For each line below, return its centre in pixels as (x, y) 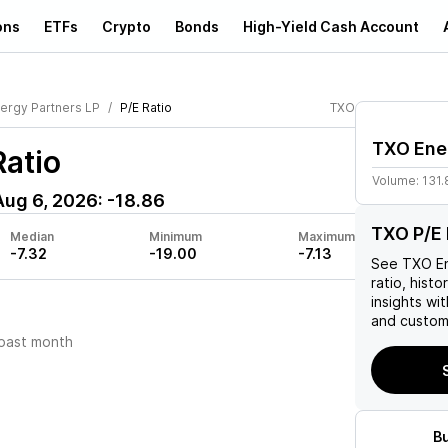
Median (31, 236)
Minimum (176, 236)
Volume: (397, 180)
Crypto (126, 26)
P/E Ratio (146, 107)
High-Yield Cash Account (331, 26)
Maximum (326, 236)
